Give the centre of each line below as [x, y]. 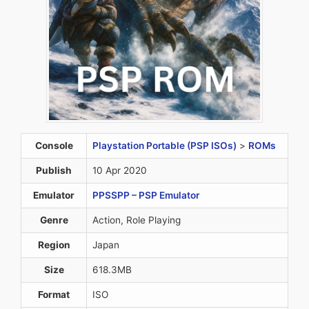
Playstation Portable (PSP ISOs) [165, 146]
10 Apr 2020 [120, 171]
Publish [54, 171]
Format [54, 295]
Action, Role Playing [137, 220]
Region [54, 245]
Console [54, 146]
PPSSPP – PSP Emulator [146, 196]
